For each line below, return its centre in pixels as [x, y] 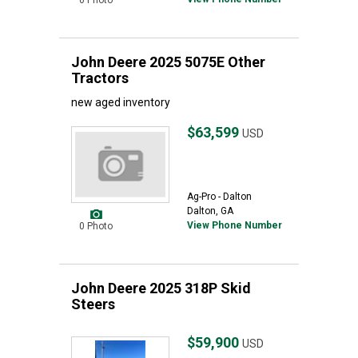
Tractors [100, 78]
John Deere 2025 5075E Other [168, 62]
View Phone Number [235, 225]
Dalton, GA [210, 211]
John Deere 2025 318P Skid [161, 288]
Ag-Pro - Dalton [219, 197]
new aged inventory [121, 102]
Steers [93, 304]
